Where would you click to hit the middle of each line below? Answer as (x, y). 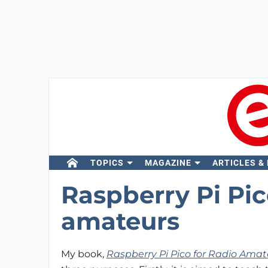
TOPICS (107, 163)
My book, (83, 254)
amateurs (120, 221)
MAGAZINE (168, 163)
